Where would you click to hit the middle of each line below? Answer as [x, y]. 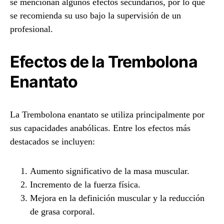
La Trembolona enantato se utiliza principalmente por [107, 114]
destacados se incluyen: [52, 141]
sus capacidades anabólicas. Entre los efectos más [100, 128]
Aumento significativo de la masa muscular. [110, 171]
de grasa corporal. [62, 211]
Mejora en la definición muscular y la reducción [117, 198]
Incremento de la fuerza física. [85, 184]
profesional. [31, 29]
